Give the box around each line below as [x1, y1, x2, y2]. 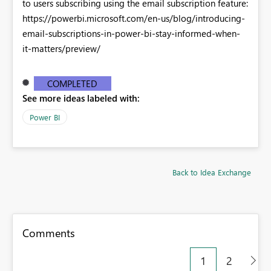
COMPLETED [47, 77, 98, 90]
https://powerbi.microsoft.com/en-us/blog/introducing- [22, 11, 245, 24]
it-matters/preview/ [22, 42, 100, 54]
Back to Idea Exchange [172, 166, 251, 177]
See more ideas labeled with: [22, 91, 140, 104]
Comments [22, 225, 75, 240]
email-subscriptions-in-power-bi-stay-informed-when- [22, 27, 240, 39]
